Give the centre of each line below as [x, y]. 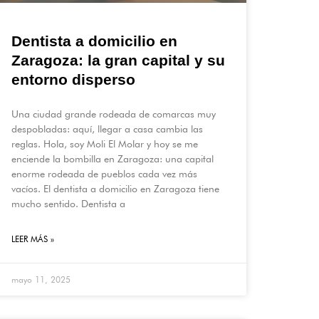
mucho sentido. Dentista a [68, 204]
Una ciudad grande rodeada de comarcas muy [114, 114]
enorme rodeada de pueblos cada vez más [104, 174]
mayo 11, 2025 [41, 280]
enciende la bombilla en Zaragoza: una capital [113, 159]
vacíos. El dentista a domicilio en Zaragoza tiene [115, 189]
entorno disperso [73, 80]
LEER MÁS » [33, 239]
